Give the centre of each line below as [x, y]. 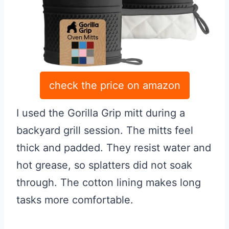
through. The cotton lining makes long [109, 183]
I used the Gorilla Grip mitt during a [101, 113]
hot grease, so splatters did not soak [104, 165]
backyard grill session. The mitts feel [105, 131]
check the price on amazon [114, 86]
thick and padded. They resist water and [114, 148]
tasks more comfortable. [75, 200]
